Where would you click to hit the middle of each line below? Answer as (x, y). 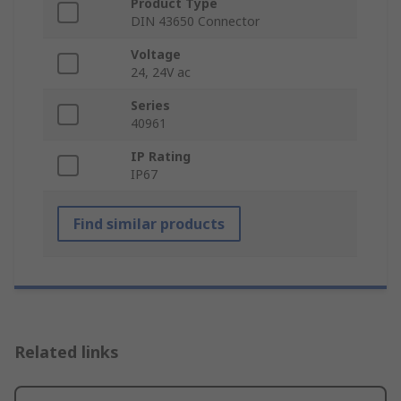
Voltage (156, 55)
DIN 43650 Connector (195, 21)
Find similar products (149, 224)
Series (150, 106)
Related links (67, 352)
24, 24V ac (161, 73)
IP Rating (161, 157)
